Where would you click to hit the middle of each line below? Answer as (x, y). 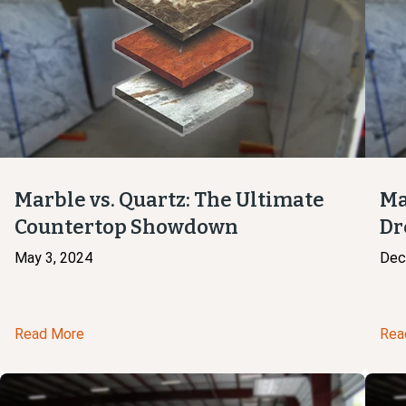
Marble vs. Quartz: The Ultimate (169, 199)
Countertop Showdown (126, 227)
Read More (49, 333)
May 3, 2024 (53, 257)
